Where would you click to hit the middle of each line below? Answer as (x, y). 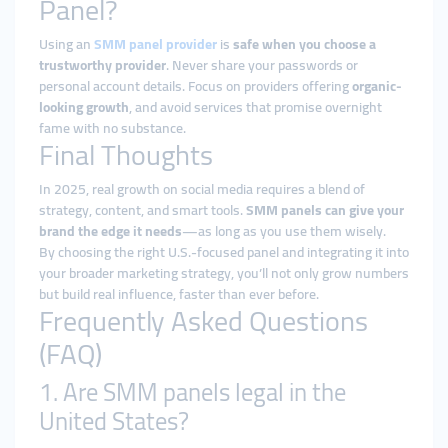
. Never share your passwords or (262, 65)
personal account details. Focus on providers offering (195, 86)
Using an (66, 44)
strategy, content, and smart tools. (142, 210)
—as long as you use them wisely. (284, 231)
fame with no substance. (112, 128)
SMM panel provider (155, 44)
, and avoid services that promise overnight (255, 107)
